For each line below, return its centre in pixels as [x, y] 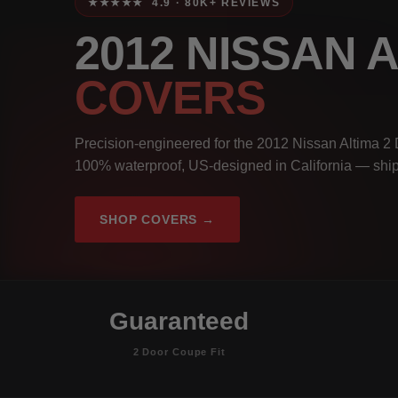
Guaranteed [179, 321]
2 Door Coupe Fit [179, 351]
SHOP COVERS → [157, 219]
